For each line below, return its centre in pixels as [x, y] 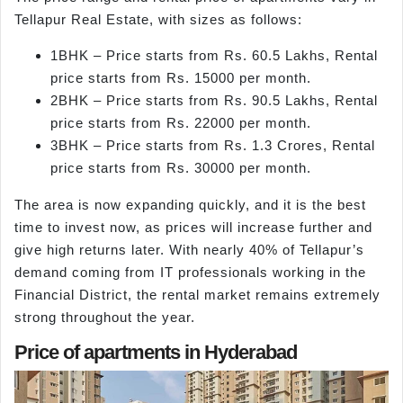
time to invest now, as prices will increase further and [193, 227]
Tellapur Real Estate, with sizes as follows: [158, 20]
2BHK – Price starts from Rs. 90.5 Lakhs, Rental [214, 100]
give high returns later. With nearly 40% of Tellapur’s [189, 249]
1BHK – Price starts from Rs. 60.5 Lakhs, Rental [214, 55]
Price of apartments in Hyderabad [156, 352]
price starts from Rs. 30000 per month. [181, 167]
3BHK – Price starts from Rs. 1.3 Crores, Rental [213, 145]
